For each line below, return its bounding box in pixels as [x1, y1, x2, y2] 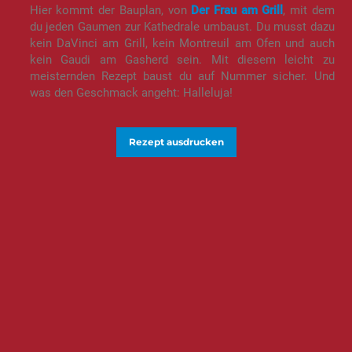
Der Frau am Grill [191, 2, 284, 17]
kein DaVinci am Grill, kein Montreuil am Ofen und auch [29, 35, 335, 50]
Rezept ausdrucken [128, 136, 224, 148]
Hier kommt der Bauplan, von [29, 2, 192, 17]
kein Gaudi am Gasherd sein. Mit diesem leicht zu [29, 52, 335, 67]
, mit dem [283, 2, 335, 17]
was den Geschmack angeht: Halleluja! [29, 85, 233, 100]
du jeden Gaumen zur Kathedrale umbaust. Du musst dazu [29, 19, 335, 34]
